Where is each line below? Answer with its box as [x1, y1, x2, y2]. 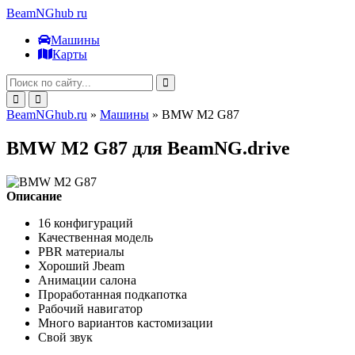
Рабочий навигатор [38, 301, 143, 315]
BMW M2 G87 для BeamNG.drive [6, 137, 290, 158]
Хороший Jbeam [38, 258, 124, 273]
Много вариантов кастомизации [38, 315, 213, 330]
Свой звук [38, 330, 93, 344]
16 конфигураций [38, 216, 133, 230]
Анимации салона [38, 273, 136, 287]
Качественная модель [38, 230, 153, 244]
